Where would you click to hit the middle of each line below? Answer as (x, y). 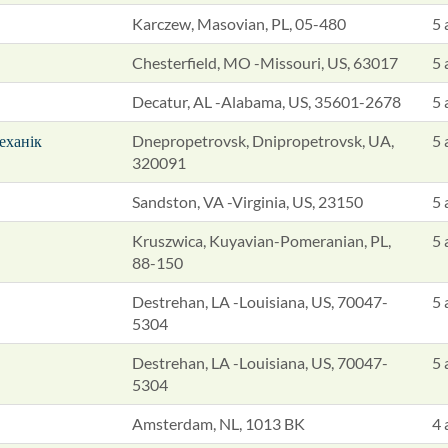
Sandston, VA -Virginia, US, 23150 (247, 201)
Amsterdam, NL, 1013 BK (218, 423)
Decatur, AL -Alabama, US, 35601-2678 (266, 101)
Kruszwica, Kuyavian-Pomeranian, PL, (261, 240)
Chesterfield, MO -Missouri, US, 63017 (265, 62)
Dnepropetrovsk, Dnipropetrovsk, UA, (263, 140)
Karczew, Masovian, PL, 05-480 (239, 23)
